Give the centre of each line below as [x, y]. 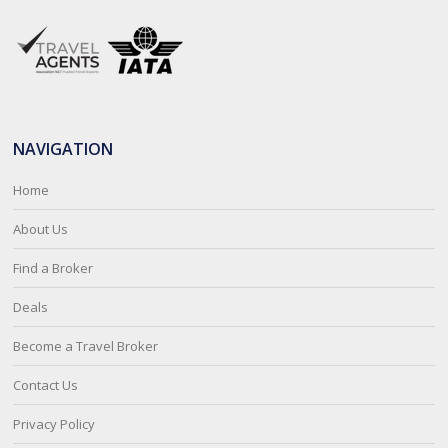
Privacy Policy [54, 424]
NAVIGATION [63, 149]
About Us [41, 229]
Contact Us [46, 385]
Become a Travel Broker [86, 346]
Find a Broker [53, 268]
